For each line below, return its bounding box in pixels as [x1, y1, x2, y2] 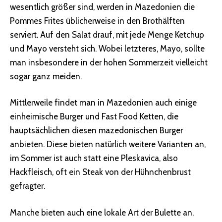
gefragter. [10, 181, 45, 191]
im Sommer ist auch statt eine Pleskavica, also [10, 153, 178, 164]
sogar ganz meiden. [10, 71, 82, 81]
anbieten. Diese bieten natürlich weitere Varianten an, [10, 139, 206, 150]
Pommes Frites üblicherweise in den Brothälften [10, 15, 185, 26]
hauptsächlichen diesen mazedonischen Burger [10, 125, 183, 136]
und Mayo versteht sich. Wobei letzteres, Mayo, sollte [10, 43, 205, 54]
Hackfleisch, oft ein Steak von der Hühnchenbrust [10, 167, 191, 177]
